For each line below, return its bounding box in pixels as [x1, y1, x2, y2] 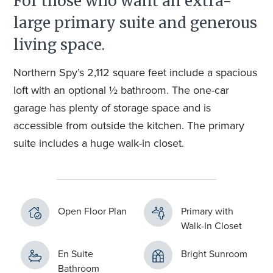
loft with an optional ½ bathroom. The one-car [13, 82, 229, 98]
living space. [13, 35, 105, 54]
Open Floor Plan [58, 204, 127, 218]
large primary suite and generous [13, 13, 257, 32]
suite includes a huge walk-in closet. [13, 135, 184, 151]
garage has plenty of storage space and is [13, 100, 211, 116]
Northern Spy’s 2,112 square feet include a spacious [13, 65, 257, 80]
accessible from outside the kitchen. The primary [13, 118, 244, 133]
